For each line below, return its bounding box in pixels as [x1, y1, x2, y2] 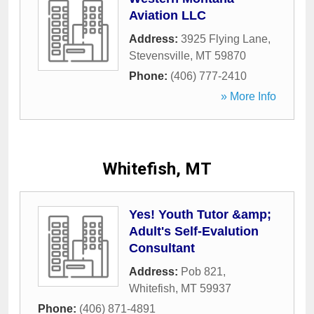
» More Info [221, 90, 276, 102]
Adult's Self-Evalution [129, 224, 259, 238]
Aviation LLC [129, 8, 206, 22]
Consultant [129, 241, 195, 255]
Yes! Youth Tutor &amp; [129, 207, 271, 221]
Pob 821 [181, 266, 223, 278]
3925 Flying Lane [181, 33, 268, 45]
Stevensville [129, 50, 190, 62]
